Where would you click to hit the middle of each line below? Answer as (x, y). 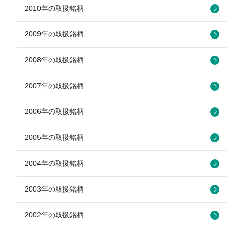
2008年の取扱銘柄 (54, 60)
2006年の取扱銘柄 (54, 111)
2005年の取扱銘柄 (54, 137)
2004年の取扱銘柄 (54, 163)
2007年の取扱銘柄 (54, 85)
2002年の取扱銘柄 (54, 215)
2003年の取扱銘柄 (54, 189)
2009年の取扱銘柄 (54, 34)
